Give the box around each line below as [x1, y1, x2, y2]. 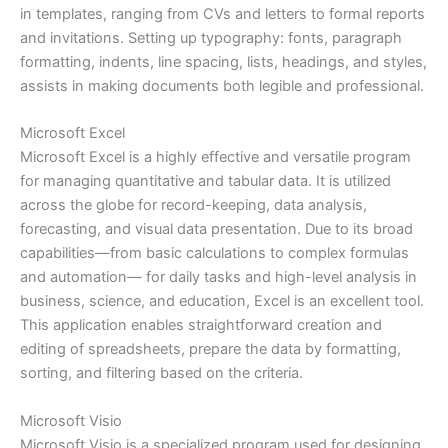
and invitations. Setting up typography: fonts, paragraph [20, 28, 402, 47]
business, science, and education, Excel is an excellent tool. [20, 292, 424, 311]
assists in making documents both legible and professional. [20, 76, 424, 95]
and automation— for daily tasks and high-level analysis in [20, 268, 417, 287]
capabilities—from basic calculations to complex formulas [20, 244, 409, 263]
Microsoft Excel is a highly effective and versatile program [20, 148, 411, 167]
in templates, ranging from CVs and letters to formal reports [20, 4, 425, 23]
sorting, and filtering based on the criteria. [20, 364, 303, 383]
